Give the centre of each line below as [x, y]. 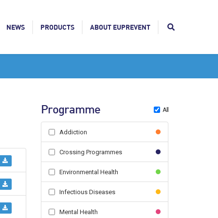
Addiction [73, 132]
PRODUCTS [57, 27]
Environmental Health [89, 172]
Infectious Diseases [87, 192]
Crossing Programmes [91, 152]
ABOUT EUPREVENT [120, 27]
